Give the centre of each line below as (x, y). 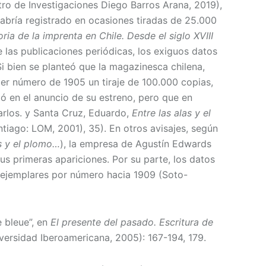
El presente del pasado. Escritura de (132, 222)
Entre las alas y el (171, 113)
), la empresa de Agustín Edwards (136, 144)
